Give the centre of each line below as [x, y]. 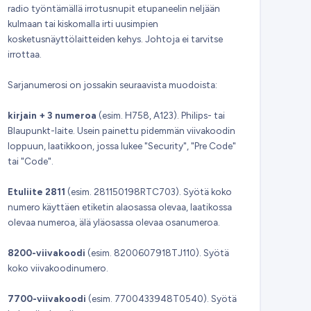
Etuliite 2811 [36, 191]
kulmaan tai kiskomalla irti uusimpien [83, 23]
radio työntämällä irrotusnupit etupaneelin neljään [114, 8]
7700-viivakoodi [47, 298]
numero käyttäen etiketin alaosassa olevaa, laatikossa [119, 207]
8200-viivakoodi [46, 252]
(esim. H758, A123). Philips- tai [160, 115]
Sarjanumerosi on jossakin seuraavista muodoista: [112, 84]
